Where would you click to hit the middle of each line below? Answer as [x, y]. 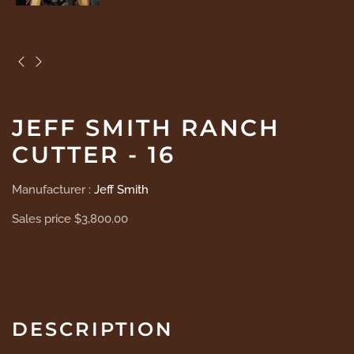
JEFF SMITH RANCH [146, 128]
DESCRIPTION [92, 329]
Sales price [43, 219]
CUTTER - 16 [94, 155]
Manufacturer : [53, 190]
